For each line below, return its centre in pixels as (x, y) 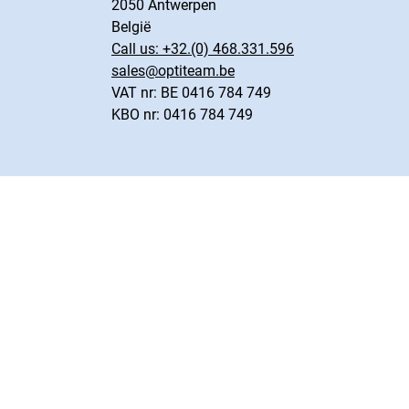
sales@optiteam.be (173, 71)
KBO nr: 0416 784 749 (182, 115)
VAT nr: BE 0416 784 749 (191, 93)
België (131, 27)
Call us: (137, 49)
